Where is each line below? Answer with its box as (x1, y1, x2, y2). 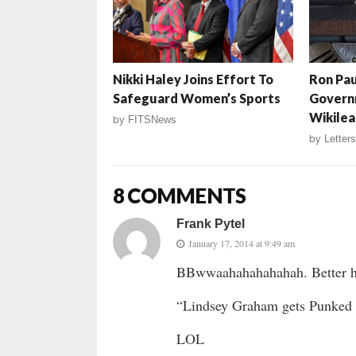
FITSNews (128, 114, 176, 126)
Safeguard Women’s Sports (113, 91, 281, 106)
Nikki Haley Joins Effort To (113, 72, 273, 87)
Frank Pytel (176, 217, 245, 231)
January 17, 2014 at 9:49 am (188, 237, 295, 250)
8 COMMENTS (113, 183, 246, 209)
